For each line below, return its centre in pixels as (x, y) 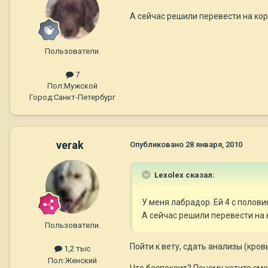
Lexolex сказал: (184, 175)
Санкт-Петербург (85, 98)
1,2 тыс (76, 249)
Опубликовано (158, 145)
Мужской (81, 86)
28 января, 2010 (214, 145)
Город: (42, 98)
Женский (81, 260)
